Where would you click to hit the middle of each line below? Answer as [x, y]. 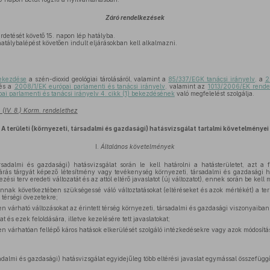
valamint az [187, 86]
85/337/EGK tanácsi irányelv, [212, 79]
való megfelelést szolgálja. [214, 93]
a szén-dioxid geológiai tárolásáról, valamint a [98, 79]
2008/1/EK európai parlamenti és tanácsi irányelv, [91, 86]
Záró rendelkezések [135, 17]
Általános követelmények [137, 146]
